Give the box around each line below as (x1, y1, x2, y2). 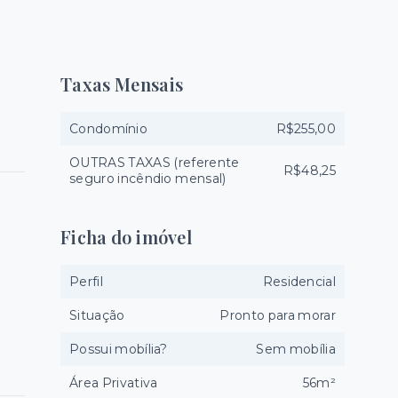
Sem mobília (256, 341, 336, 357)
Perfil (69, 274, 103, 290)
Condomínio (69, 121, 147, 137)
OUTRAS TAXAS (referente (69, 155, 240, 171)
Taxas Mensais (60, 72, 184, 96)
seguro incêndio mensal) (69, 171, 227, 187)
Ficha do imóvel (60, 225, 192, 249)
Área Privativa (69, 375, 158, 391)
